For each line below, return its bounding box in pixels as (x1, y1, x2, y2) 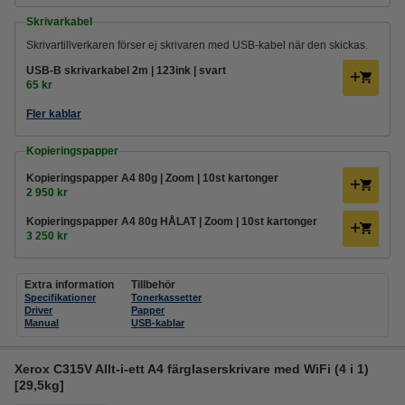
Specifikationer (24, 292, 96, 303)
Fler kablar (26, 108, 81, 120)
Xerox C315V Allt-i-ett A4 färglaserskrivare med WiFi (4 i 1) (14, 362, 369, 376)
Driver (24, 305, 52, 316)
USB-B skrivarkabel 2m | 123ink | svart (26, 64, 226, 77)
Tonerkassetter (131, 292, 202, 303)
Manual (24, 317, 59, 328)
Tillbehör (131, 278, 176, 291)
